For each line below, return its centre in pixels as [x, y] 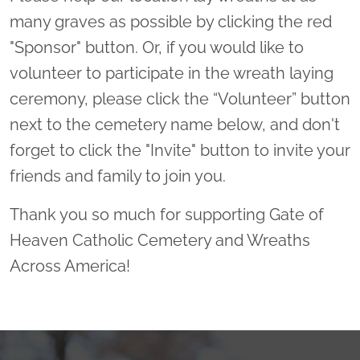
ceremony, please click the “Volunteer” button [180, 99]
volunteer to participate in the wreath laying [172, 74]
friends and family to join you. [120, 176]
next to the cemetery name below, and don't [175, 125]
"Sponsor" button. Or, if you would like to [157, 48]
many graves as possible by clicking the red [171, 22]
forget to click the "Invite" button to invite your [180, 151]
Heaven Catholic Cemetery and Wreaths [160, 241]
